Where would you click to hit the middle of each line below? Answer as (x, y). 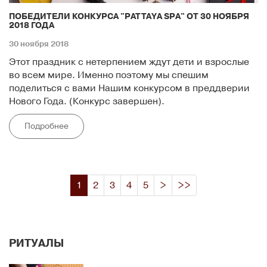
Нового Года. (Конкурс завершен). (87, 102)
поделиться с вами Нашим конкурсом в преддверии (129, 89)
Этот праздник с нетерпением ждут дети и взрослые (129, 62)
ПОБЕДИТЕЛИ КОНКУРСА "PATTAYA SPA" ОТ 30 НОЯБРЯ (129, 17)
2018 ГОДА (32, 26)
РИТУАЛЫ (36, 243)
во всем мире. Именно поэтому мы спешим (109, 75)
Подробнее (46, 126)
